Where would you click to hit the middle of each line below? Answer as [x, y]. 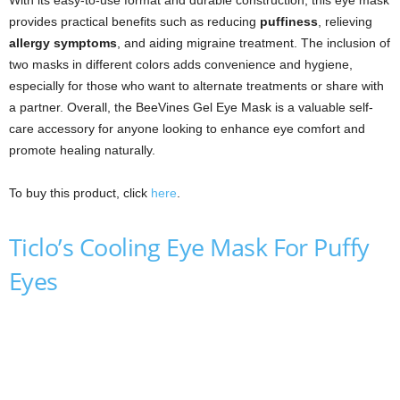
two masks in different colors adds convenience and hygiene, [181, 65]
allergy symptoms [63, 43]
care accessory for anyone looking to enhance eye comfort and [187, 129]
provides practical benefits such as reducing [134, 22]
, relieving [345, 22]
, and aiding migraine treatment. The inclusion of [254, 43]
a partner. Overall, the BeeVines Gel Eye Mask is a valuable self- [191, 108]
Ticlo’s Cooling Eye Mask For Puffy [189, 247]
